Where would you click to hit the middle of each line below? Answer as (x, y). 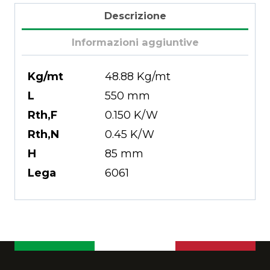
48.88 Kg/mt (138, 77)
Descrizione (135, 15)
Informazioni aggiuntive (135, 42)
